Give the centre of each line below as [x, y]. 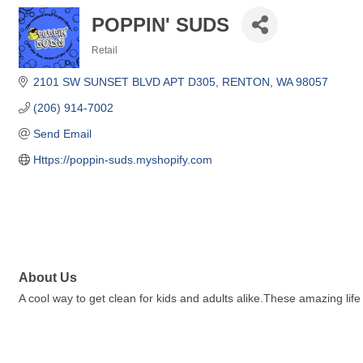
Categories [117, 61]
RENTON [246, 82]
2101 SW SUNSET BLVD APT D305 [124, 82]
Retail [105, 50]
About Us [48, 278]
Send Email [62, 134]
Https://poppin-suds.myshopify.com [122, 160]
